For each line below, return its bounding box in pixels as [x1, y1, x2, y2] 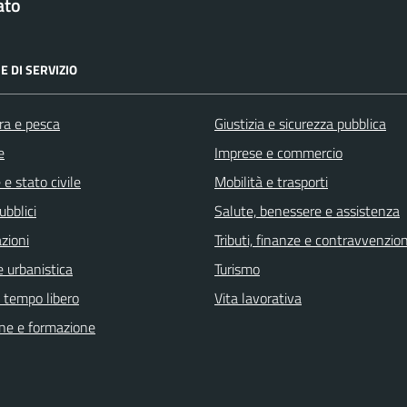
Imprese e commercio [214, 142, 342, 164]
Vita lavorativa [214, 287, 302, 310]
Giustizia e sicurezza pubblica [214, 113, 386, 135]
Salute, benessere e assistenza [214, 200, 400, 223]
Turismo [214, 258, 260, 281]
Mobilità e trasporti [214, 171, 328, 194]
